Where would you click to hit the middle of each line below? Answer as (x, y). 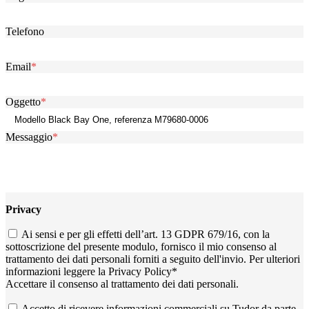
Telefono (25, 31)
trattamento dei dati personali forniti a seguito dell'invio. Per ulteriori (153, 259)
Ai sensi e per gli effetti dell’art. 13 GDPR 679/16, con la (146, 234)
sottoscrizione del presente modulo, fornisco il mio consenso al (141, 246)
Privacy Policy (140, 271)
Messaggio (29, 137)
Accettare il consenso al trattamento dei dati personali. (122, 283)
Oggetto (23, 101)
